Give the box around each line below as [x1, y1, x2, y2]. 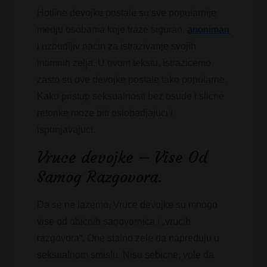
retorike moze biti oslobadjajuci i [37, 108, 173, 118]
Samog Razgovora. [37, 167, 163, 187]
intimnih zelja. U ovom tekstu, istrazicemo [37, 58, 212, 68]
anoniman [187, 24, 230, 35]
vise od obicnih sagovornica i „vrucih [37, 216, 191, 226]
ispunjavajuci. [37, 125, 96, 135]
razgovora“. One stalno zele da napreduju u [37, 233, 220, 243]
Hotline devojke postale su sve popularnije [37, 8, 217, 18]
